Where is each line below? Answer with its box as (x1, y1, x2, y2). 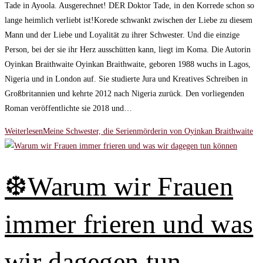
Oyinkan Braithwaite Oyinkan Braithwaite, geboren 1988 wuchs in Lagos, (5, 60, 251, 69)
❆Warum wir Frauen (5, 171, 234, 202)
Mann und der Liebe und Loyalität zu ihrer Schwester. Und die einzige (5, 31, 240, 40)
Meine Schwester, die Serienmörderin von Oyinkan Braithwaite (43, 127, 253, 136)
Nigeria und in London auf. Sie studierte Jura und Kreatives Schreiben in (5, 75, 248, 84)
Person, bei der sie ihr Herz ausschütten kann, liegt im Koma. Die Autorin (5, 45, 251, 55)
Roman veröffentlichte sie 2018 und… (5, 104, 132, 113)
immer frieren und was (5, 209, 254, 240)
